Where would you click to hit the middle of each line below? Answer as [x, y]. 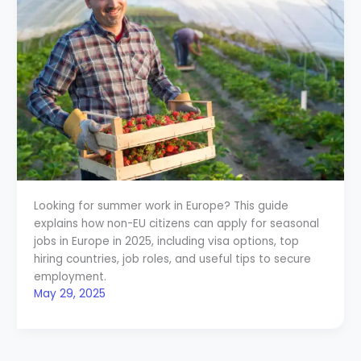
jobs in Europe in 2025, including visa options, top [166, 241]
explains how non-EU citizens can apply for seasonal [176, 223]
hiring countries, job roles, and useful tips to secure [172, 259]
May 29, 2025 [69, 293]
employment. [70, 276]
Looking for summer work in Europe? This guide [161, 205]
